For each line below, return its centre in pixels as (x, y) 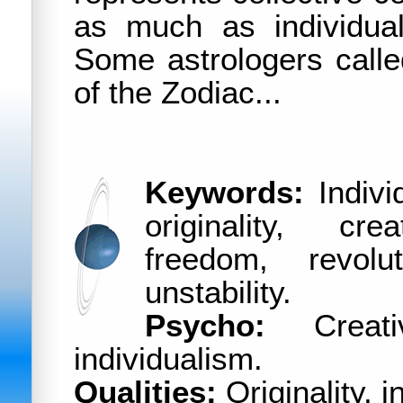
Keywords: (224, 193)
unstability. (218, 292)
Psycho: (205, 326)
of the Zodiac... (178, 93)
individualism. (168, 359)
